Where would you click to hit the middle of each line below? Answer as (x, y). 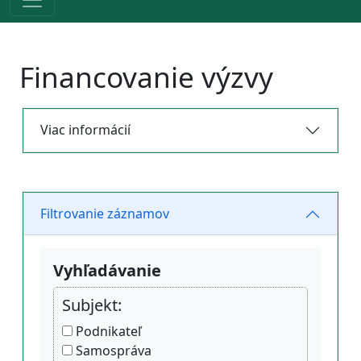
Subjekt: (92, 305)
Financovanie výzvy (146, 77)
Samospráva (112, 350)
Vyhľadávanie (107, 270)
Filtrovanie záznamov (105, 214)
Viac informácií (85, 130)
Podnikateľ (107, 331)
